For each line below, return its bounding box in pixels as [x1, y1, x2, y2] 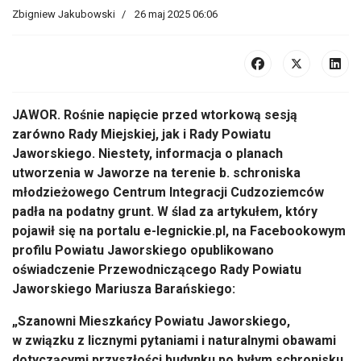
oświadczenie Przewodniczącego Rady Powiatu [12, 262, 301, 277]
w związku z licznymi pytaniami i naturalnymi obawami [12, 333, 336, 348]
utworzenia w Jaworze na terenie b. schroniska [12, 165, 301, 180]
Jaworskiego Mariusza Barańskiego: [12, 281, 235, 297]
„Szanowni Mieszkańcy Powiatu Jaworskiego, [12, 313, 290, 329]
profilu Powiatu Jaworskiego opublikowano [12, 243, 274, 258]
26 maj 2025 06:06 [135, 8, 218, 20]
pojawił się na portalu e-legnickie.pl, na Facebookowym [12, 223, 346, 239]
